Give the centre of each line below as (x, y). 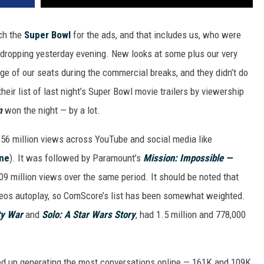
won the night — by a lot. (51, 110)
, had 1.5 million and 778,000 (191, 215)
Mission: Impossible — (188, 158)
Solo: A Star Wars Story (89, 215)
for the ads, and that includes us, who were (156, 35)
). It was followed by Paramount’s (76, 158)
